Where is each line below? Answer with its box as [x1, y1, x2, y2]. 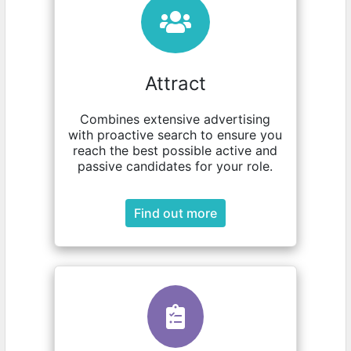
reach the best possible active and [73, 143, 278, 158]
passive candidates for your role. [78, 158, 273, 174]
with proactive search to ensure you [68, 127, 283, 143]
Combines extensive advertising [80, 111, 271, 127]
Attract [144, 72, 206, 95]
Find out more [133, 205, 217, 221]
